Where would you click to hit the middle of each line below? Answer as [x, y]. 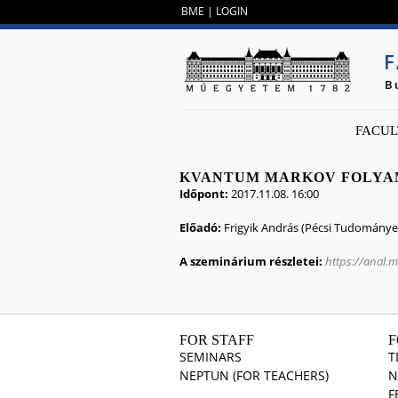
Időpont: [205, 194]
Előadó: [202, 227]
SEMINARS [211, 357]
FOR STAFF [217, 340]
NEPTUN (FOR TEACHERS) [254, 375]
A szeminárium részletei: [252, 261]
